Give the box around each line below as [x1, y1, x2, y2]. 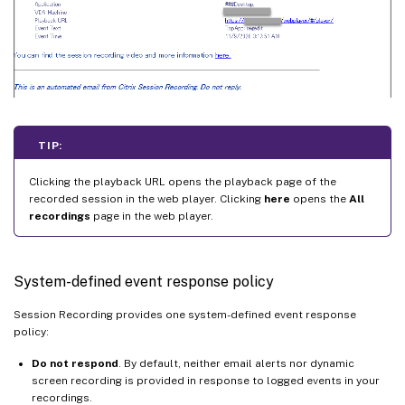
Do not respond [32, 356, 118, 370]
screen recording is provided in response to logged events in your [32, 373, 380, 387]
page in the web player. [90, 209, 213, 222]
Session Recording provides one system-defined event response [14, 307, 356, 321]
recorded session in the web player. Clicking [29, 192, 264, 205]
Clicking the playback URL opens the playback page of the [29, 174, 336, 188]
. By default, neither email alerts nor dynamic [118, 356, 354, 370]
